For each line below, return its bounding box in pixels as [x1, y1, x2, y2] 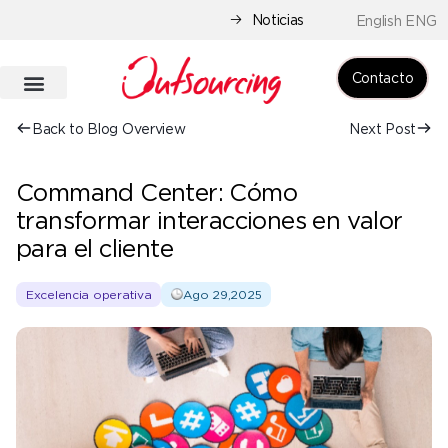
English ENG [355, 13, 437, 29]
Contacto [351, 70, 414, 85]
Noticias [251, 12, 304, 27]
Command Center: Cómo [16, 179, 297, 205]
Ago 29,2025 [183, 288, 262, 301]
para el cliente [16, 235, 173, 261]
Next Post [348, 121, 416, 136]
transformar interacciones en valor [16, 207, 403, 233]
